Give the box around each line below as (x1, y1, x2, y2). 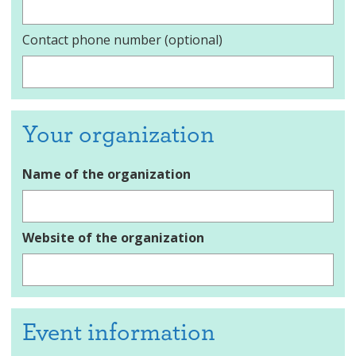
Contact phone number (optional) (22, 31, 222, 49)
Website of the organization (22, 228, 204, 246)
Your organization (22, 122, 215, 148)
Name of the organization (22, 164, 191, 183)
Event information (22, 319, 215, 345)
